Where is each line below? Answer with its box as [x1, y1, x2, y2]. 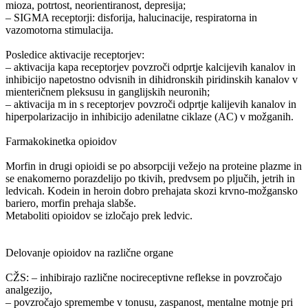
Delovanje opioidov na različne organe [5, 246, 173, 258]
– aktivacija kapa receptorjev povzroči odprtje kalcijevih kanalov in [5, 60, 296, 73]
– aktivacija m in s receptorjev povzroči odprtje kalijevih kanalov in [5, 98, 296, 110]
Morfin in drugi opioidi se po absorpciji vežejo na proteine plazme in [5, 159, 302, 172]
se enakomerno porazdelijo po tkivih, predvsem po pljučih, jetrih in [5, 172, 295, 184]
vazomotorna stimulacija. [5, 23, 113, 36]
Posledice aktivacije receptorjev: [5, 48, 144, 60]
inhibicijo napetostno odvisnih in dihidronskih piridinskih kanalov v [5, 73, 298, 85]
